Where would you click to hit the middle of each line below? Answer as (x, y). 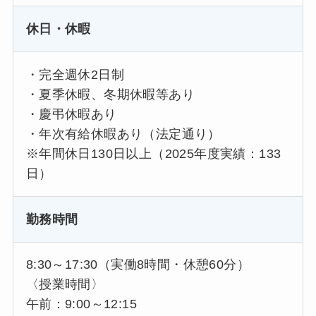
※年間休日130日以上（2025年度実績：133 (153, 153)
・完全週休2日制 (75, 74)
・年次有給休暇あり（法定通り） (123, 134)
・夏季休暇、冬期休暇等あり (110, 94)
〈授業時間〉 (65, 285)
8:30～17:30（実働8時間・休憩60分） (138, 265)
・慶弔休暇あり (71, 114)
